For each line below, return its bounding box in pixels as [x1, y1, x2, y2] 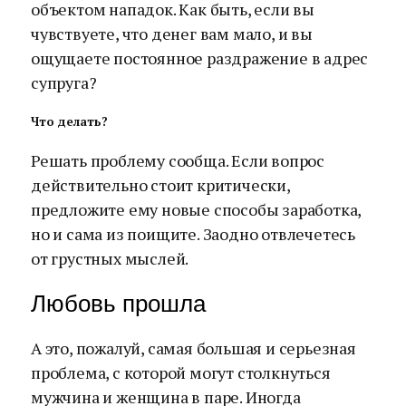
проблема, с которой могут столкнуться [31, 362, 331, 384]
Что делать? [31, 112, 108, 130]
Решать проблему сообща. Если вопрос [31, 150, 324, 172]
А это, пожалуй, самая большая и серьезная [31, 337, 356, 360]
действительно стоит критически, [31, 174, 290, 197]
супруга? [31, 71, 97, 93]
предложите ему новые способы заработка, [31, 198, 362, 221]
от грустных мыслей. [31, 247, 189, 270]
